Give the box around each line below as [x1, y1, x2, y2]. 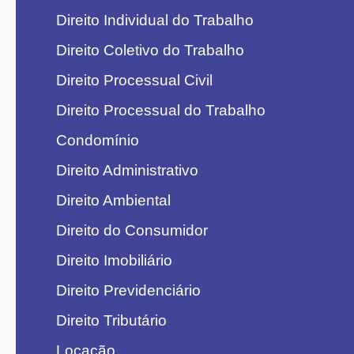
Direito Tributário [55, 312, 167, 329]
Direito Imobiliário [55, 252, 172, 269]
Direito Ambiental [55, 192, 171, 209]
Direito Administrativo [55, 162, 198, 179]
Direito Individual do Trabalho [55, 12, 254, 28]
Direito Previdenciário [55, 282, 201, 299]
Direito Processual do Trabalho [55, 102, 265, 119]
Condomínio [55, 132, 139, 149]
